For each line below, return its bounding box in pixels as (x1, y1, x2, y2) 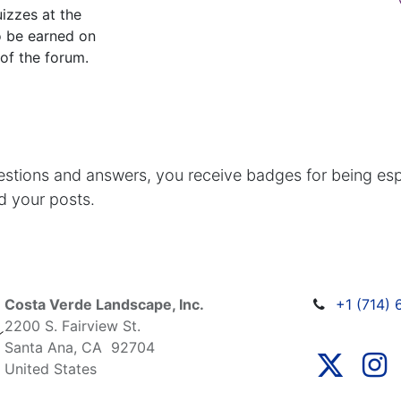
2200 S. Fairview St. (4, 317, 141, 336)
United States (4, 360, 97, 379)
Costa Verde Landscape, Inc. (4, 295, 204, 314)
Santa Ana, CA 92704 (4, 338, 155, 357)
